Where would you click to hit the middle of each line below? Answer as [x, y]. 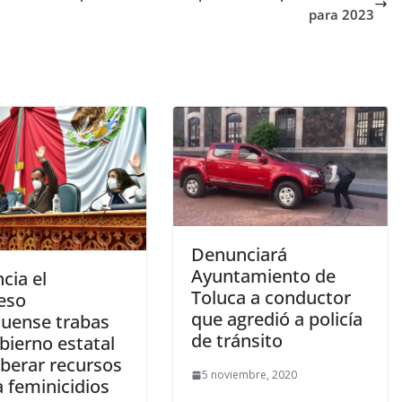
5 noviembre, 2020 [249, 375]
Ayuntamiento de [263, 276]
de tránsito [236, 341]
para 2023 [342, 15]
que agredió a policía [276, 319]
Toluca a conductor [271, 298]
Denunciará [239, 255]
